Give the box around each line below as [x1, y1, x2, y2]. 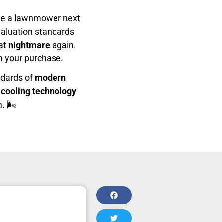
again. [50, 39, 76, 50]
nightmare [8, 39, 50, 50]
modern [35, 72, 66, 83]
